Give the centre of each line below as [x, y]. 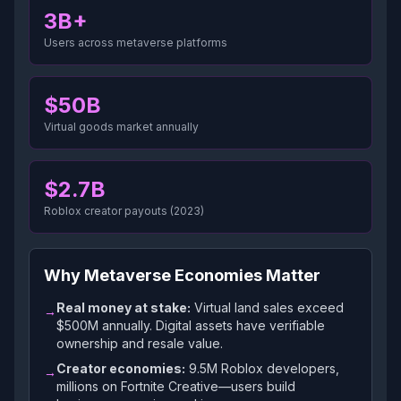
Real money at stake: [124, 307]
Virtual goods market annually [121, 127]
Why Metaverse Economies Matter [182, 275]
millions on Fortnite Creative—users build [176, 386]
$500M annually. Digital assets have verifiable [191, 325]
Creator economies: [121, 368]
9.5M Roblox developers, [262, 368]
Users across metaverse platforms [136, 43]
